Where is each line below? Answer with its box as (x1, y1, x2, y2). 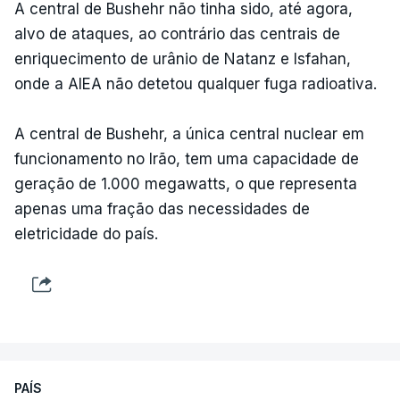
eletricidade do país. (14, 225, 158, 243)
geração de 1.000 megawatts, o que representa (14, 175, 357, 193)
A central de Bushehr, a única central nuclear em (14, 125, 364, 143)
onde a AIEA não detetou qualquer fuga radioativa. (14, 75, 377, 93)
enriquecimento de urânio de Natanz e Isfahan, (14, 50, 351, 68)
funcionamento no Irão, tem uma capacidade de (14, 150, 359, 168)
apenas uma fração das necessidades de (14, 200, 310, 218)
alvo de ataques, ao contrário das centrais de (14, 25, 340, 43)
